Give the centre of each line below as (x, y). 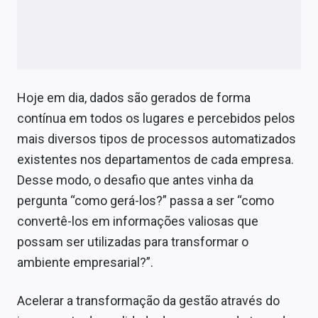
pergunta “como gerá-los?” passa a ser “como (146, 200)
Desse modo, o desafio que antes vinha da (135, 180)
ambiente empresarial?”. (85, 262)
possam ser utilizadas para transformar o (133, 241)
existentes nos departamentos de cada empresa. (155, 159)
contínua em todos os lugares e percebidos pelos (156, 118)
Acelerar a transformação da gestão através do (148, 300)
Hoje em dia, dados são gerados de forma (134, 97)
